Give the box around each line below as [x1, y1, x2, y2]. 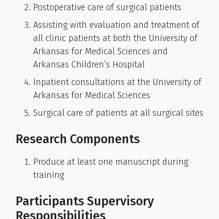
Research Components [16, 132, 140, 147]
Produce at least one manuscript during [33, 156, 188, 168]
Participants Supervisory [16, 194, 154, 209]
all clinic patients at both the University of [33, 33, 197, 44]
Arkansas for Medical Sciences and [33, 46, 168, 57]
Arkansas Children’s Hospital [33, 59, 145, 70]
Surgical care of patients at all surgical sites [33, 108, 203, 119]
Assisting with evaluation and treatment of [33, 20, 199, 31]
